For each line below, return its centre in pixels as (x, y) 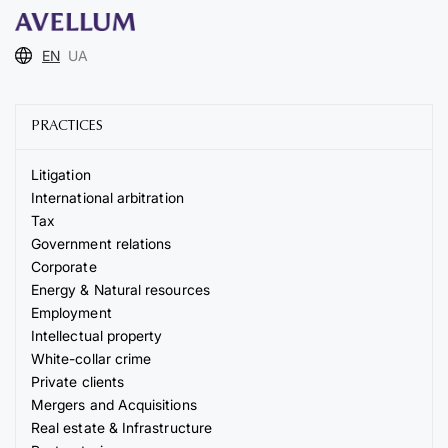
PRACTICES (67, 127)
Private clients (78, 382)
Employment (71, 313)
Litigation (61, 175)
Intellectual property (97, 336)
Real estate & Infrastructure (121, 428)
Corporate (64, 267)
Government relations (101, 244)
